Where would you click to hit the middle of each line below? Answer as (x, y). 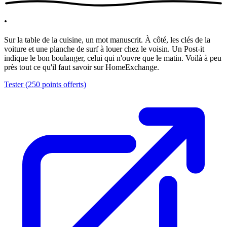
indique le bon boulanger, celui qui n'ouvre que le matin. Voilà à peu (113, 58)
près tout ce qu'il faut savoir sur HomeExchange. (82, 67)
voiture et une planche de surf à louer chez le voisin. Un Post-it (104, 49)
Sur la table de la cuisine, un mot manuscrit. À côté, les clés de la (107, 40)
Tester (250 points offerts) (45, 84)
